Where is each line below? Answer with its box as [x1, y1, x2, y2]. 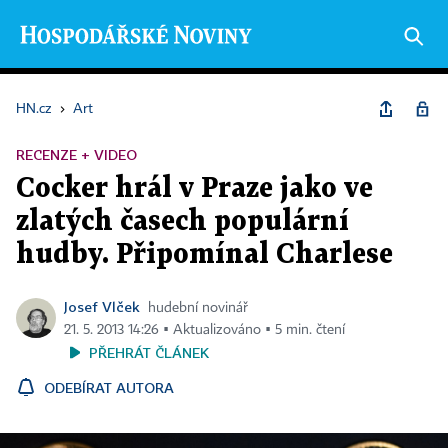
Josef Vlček [64, 298, 140, 315]
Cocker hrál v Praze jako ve [16, 176, 373, 202]
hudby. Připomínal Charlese [16, 242, 393, 268]
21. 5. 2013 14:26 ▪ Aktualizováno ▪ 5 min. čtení [64, 323, 345, 337]
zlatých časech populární [16, 209, 349, 235]
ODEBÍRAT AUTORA [44, 379, 174, 396]
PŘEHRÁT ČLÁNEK [89, 344, 209, 361]
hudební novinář [148, 301, 248, 315]
